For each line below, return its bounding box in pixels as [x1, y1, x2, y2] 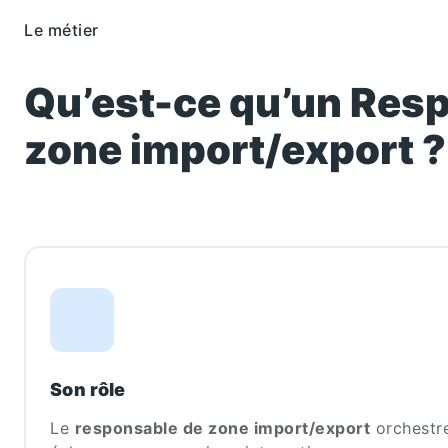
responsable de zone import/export [74, 418, 370, 439]
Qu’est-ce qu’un [24, 78, 350, 128]
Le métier [24, 20, 99, 40]
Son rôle [50, 379, 126, 401]
